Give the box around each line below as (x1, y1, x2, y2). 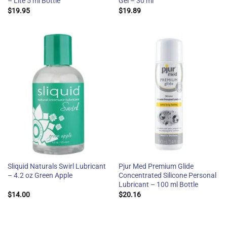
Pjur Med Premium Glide (118, 162, 194, 171)
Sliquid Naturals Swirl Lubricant (7, 162, 106, 171)
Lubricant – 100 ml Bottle (118, 180, 198, 189)
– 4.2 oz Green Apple (7, 171, 72, 180)
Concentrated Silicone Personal (118, 171, 216, 180)
